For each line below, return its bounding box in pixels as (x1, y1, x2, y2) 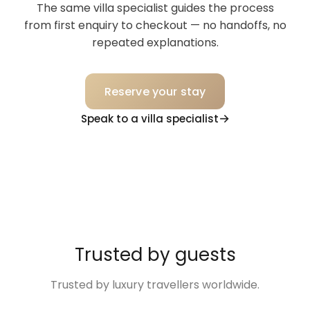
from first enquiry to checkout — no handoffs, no (24, 17, 286, 33)
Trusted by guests (74, 242, 236, 267)
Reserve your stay (104, 83, 206, 100)
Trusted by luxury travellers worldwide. (51, 277, 259, 293)
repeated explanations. (91, 35, 219, 51)
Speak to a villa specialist (80, 111, 219, 126)
